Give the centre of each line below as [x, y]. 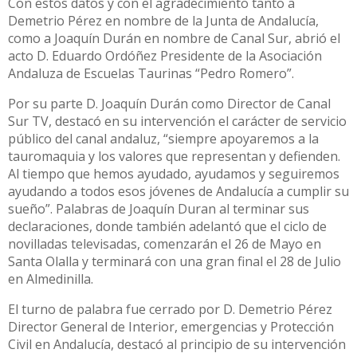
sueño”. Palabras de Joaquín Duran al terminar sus [159, 209]
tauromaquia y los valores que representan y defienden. [174, 157]
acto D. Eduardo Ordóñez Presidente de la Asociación [165, 56]
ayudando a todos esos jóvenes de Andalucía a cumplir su [178, 192]
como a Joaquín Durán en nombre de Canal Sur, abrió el [174, 39]
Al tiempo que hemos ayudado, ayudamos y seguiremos [174, 174]
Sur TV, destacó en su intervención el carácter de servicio [177, 122]
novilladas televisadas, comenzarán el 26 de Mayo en [165, 244]
